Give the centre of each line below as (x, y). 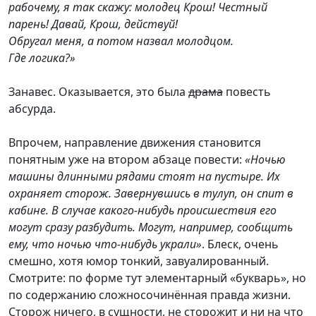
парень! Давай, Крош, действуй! (93, 24)
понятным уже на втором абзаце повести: (127, 159)
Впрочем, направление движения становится (135, 142)
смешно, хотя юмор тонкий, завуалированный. (139, 261)
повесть (247, 92)
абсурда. (32, 109)
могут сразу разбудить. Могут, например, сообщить (151, 227)
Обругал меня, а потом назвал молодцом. (121, 41)
